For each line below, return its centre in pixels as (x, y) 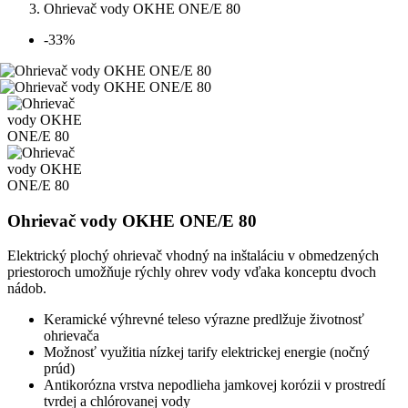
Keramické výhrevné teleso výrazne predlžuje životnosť (204, 320)
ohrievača (71, 336)
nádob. (27, 289)
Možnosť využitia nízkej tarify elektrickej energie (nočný (207, 352)
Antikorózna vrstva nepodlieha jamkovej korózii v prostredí (214, 385)
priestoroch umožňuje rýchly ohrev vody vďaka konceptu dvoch (192, 272)
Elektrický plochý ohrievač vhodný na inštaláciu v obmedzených (193, 256)
